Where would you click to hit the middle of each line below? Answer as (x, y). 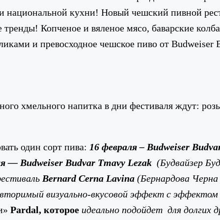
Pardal (25, 209)
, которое (60, 209)
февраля (119, 147)
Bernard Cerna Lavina (88, 178)
